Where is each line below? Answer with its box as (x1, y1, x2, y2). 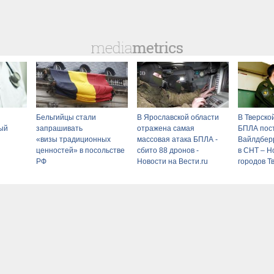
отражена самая (137, 124, 194, 133)
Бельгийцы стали (36, 113, 96, 122)
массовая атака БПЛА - (137, 135, 218, 144)
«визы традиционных (36, 135, 111, 144)
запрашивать (36, 124, 83, 133)
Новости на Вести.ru (137, 157, 208, 166)
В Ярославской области (137, 113, 219, 122)
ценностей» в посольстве (36, 146, 125, 155)
